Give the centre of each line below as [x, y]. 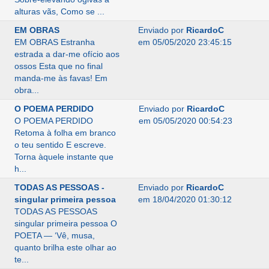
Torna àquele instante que [64, 157]
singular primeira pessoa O [65, 223]
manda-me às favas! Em [61, 78]
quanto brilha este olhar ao [65, 247]
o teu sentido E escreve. [60, 145]
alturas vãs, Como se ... [59, 11]
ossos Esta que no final [58, 66]
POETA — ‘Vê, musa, [54, 235]
